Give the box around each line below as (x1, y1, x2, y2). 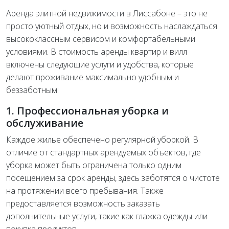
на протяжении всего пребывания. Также (6, 185, 164, 196)
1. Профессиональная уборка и (6, 103, 169, 118)
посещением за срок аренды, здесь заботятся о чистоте (6, 172, 220, 184)
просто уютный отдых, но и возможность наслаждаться (6, 20, 217, 32)
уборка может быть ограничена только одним (6, 159, 181, 171)
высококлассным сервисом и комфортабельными (6, 33, 195, 44)
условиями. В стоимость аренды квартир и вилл (6, 45, 187, 57)
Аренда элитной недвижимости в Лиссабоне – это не (6, 7, 208, 19)
